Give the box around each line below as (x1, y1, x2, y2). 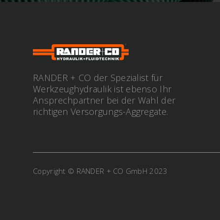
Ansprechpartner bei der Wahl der (33, 94, 176, 106)
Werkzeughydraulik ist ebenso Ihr (33, 82, 172, 95)
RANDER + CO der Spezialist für (33, 71, 163, 83)
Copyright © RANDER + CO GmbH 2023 (33, 166, 168, 176)
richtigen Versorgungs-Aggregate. (33, 105, 168, 117)
